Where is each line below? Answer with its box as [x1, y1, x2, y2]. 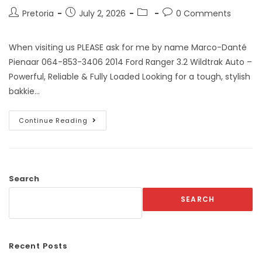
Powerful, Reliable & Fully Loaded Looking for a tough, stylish [9, 70, 250, 82]
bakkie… [9, 85, 40, 97]
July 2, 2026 [79, 7, 126, 19]
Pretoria [22, 7, 54, 19]
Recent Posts [9, 240, 67, 251]
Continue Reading [19, 115, 88, 125]
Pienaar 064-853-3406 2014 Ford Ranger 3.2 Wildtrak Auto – [9, 56, 252, 68]
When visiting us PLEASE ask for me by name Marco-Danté [9, 41, 247, 53]
